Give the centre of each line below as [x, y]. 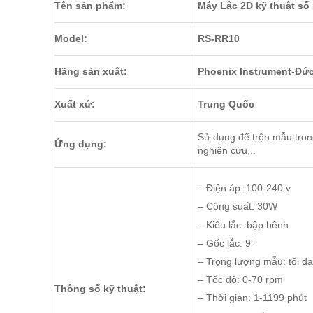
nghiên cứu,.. [227, 151]
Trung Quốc [226, 104]
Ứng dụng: [81, 144]
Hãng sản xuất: [91, 72]
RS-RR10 [219, 39]
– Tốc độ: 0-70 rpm [250, 280]
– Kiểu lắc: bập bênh [250, 225]
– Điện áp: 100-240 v [250, 188]
